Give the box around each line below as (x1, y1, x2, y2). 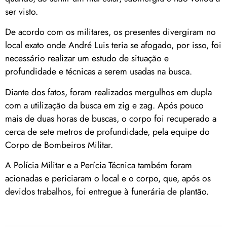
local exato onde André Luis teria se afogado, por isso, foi (5, 39, 221, 52)
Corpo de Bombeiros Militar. (5, 138, 113, 152)
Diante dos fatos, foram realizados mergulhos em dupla (5, 85, 212, 99)
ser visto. (5, 5, 38, 18)
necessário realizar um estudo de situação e (5, 52, 169, 65)
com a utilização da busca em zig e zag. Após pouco (5, 98, 204, 112)
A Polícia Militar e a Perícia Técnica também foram (5, 159, 192, 172)
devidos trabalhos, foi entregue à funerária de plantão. (5, 185, 209, 198)
